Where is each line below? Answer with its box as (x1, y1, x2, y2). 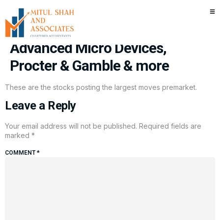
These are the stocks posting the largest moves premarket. (5, 83, 197, 91)
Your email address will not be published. (5, 122, 137, 131)
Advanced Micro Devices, (10, 39, 166, 56)
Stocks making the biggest (10, 4, 175, 21)
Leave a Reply (5, 99, 76, 113)
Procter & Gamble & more (10, 57, 169, 74)
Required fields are (139, 122, 201, 131)
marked (5, 131, 31, 140)
